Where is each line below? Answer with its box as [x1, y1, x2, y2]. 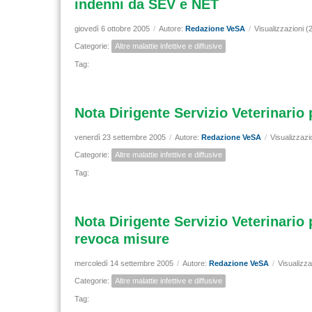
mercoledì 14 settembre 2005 [75, 259, 173, 267]
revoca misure [75, 231, 169, 247]
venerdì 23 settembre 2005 [75, 133, 166, 141]
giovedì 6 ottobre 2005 [75, 24, 150, 33]
